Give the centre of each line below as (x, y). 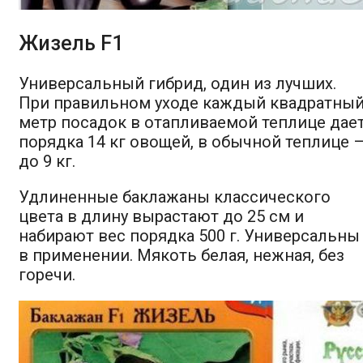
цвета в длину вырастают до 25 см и (161, 216)
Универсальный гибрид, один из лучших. (177, 83)
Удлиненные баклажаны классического (175, 196)
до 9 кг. (47, 161)
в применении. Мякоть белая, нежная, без (181, 255)
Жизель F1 (71, 43)
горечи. (47, 274)
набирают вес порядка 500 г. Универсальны (189, 235)
